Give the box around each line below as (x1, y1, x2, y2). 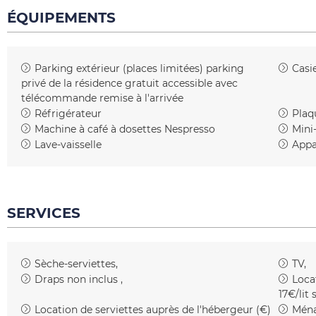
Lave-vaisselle (35, 138, 102, 151)
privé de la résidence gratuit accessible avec (21, 77, 238, 90)
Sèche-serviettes (35, 257, 116, 270)
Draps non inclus (35, 273, 118, 286)
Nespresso (164, 123, 215, 135)
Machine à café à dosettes (35, 123, 162, 135)
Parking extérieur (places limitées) (35, 62, 203, 75)
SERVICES (7, 205, 80, 221)
